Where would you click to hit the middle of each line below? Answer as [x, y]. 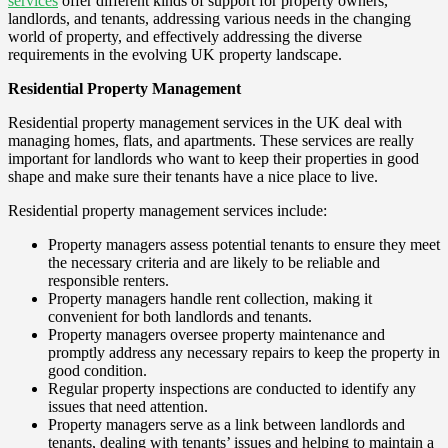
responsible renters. [108, 280]
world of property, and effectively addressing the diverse [185, 36]
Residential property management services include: [167, 210]
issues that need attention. [128, 406]
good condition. [97, 370]
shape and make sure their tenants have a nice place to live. [193, 176]
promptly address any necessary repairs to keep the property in [244, 352]
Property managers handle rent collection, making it [210, 298]
